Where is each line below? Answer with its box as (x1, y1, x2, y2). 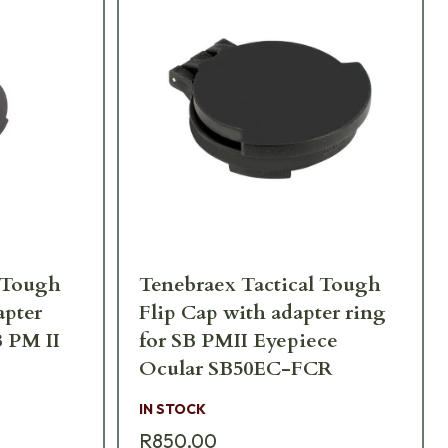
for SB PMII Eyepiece (138, 327, 338, 355)
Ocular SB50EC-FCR (138, 355, 332, 383)
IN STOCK (138, 400, 206, 419)
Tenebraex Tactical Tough (138, 271, 381, 299)
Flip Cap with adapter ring (138, 299, 386, 327)
